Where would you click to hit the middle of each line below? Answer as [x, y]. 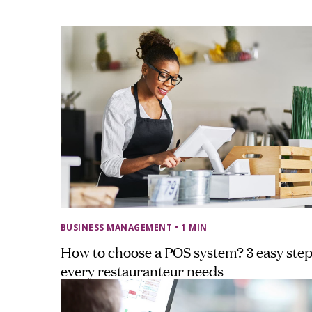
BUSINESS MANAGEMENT [117, 227]
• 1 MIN [191, 227]
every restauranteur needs [142, 270]
